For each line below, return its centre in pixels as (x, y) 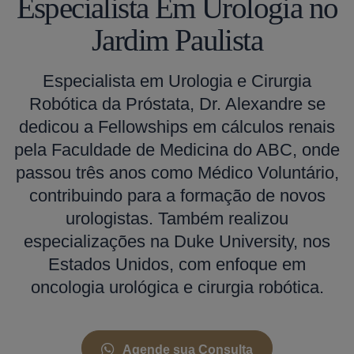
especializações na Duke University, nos (177, 242)
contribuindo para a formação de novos (177, 196)
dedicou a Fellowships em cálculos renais (177, 127)
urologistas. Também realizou (177, 219)
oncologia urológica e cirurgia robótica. (177, 288)
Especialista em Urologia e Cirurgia (177, 81)
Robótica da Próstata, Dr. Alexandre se (177, 104)
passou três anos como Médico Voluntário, (177, 173)
